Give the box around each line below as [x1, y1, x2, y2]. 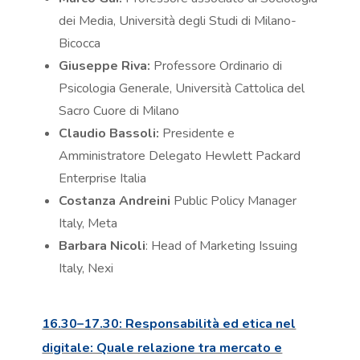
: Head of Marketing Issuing [145, 237, 298, 256]
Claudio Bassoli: [59, 125, 160, 143]
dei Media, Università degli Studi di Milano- [59, 12, 297, 31]
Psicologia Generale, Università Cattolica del [59, 80, 305, 98]
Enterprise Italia [59, 170, 147, 188]
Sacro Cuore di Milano [59, 102, 180, 121]
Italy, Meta [59, 215, 118, 233]
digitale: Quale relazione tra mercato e [42, 339, 283, 358]
